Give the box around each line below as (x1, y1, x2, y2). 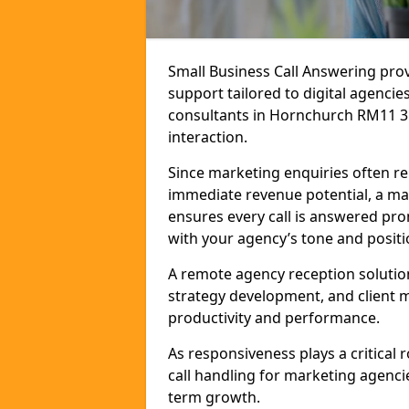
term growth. (168, 387, 260, 407)
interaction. (168, 127, 247, 147)
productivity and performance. (168, 308, 380, 328)
